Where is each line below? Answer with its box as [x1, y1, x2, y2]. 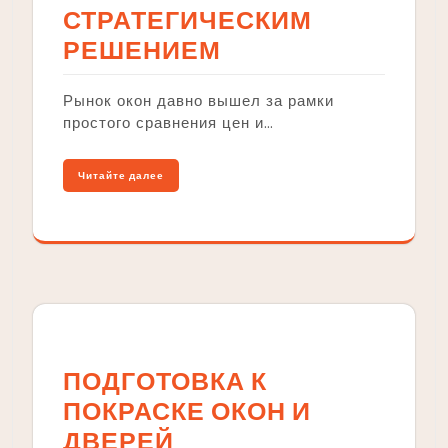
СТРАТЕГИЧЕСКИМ [63, 2, 312, 38]
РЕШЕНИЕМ [63, 32, 221, 68]
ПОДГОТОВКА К [63, 363, 267, 399]
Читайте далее [78, 167, 164, 183]
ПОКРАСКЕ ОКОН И [63, 393, 311, 429]
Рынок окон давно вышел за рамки [63, 89, 334, 111]
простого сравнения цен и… [63, 111, 274, 133]
